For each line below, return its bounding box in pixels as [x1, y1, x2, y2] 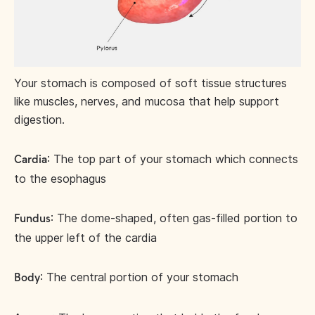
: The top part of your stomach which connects [47, 151, 298, 166]
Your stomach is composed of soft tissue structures [14, 75, 287, 90]
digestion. [14, 112, 68, 127]
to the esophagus [14, 171, 106, 186]
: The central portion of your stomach [40, 269, 238, 284]
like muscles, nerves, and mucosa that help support [14, 94, 279, 108]
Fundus [14, 212, 51, 225]
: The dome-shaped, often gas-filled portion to [51, 210, 297, 225]
